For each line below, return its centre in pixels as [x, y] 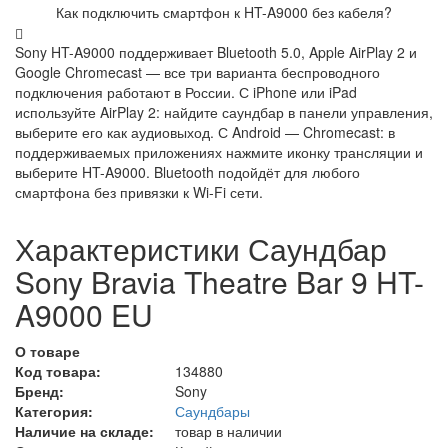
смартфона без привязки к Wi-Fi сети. [139, 192]
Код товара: [58, 371]
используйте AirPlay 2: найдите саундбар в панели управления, [224, 112]
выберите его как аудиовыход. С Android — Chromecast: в [205, 132]
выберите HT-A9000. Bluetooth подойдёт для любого [187, 172]
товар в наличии [228, 431]
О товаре [47, 351]
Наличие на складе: [84, 431]
